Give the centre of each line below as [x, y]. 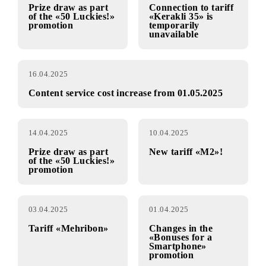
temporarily [194, 87]
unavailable [193, 97]
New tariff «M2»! [206, 228]
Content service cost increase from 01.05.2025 [140, 163]
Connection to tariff [212, 68]
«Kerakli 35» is [201, 77]
